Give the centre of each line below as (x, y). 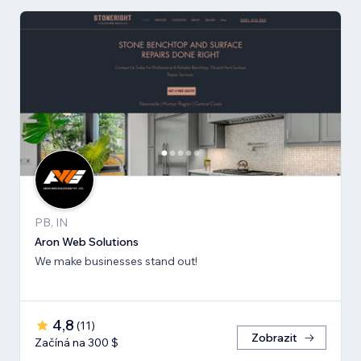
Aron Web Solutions (87, 241)
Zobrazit (274, 337)
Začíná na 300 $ (77, 342)
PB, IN (51, 222)
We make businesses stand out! (116, 261)
